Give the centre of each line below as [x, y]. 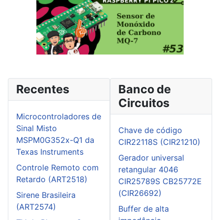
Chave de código [150, 130]
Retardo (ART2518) [52, 179]
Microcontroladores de [59, 117]
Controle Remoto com [57, 168]
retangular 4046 [148, 170]
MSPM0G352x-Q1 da [55, 140]
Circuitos [144, 103]
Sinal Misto [37, 128]
